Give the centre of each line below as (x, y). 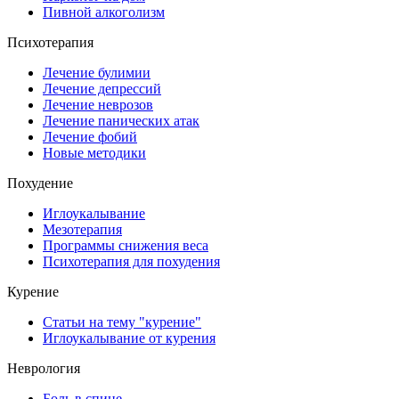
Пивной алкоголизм (104, 12)
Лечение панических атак (121, 120)
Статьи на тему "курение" (122, 322)
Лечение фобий (90, 136)
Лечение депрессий (102, 88)
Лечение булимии (97, 72)
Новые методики (94, 152)
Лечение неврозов (98, 104)
